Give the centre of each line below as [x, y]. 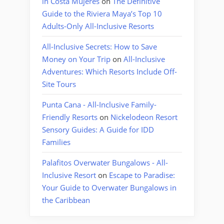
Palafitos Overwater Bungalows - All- [105, 162]
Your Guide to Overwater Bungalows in [109, 187]
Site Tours [59, 84]
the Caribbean [66, 200]
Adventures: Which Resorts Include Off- [109, 71]
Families [56, 142]
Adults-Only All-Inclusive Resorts [98, 26]
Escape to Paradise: [142, 175]
